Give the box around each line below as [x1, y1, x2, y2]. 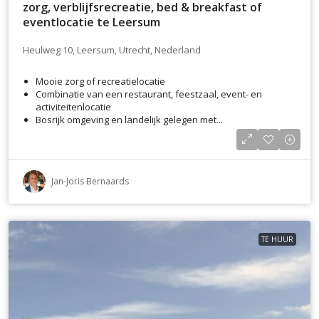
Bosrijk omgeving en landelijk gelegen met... [36, 113, 223, 127]
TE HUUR [261, 234, 293, 245]
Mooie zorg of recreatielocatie [36, 75, 165, 88]
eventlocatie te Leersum [23, 14, 160, 31]
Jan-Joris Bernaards [51, 175, 129, 188]
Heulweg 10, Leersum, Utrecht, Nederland [23, 43, 201, 56]
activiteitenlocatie [36, 100, 111, 114]
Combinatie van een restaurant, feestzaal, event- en [36, 88, 262, 101]
